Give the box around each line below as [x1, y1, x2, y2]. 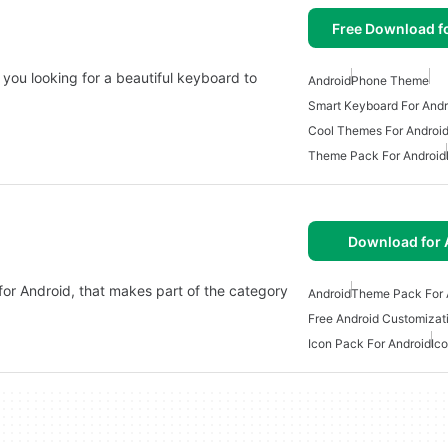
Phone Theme [351, 73, 429, 89]
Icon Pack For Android [308, 336, 431, 352]
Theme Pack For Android [308, 148, 446, 164]
